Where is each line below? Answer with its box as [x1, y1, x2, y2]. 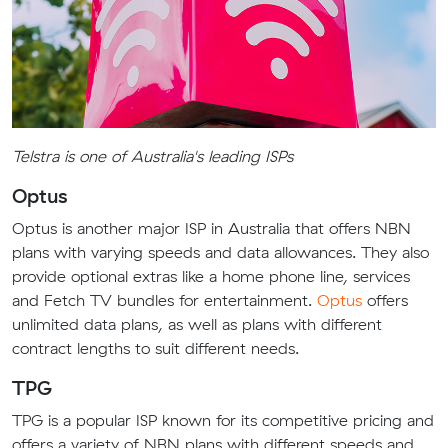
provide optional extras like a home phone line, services [12, 266, 410, 286]
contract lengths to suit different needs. [12, 338, 299, 358]
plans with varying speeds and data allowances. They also [12, 242, 429, 262]
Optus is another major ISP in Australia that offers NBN [12, 218, 411, 238]
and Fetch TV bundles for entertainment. [12, 290, 317, 310]
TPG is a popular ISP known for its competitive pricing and [12, 410, 434, 430]
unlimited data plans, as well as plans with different [12, 314, 382, 334]
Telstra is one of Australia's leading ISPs [12, 146, 293, 166]
